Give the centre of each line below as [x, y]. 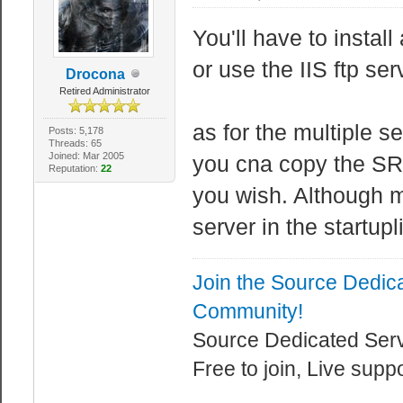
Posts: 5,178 [76, 130]
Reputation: [74, 168]
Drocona [96, 74]
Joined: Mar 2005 [86, 155]
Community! [247, 311]
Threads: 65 [75, 143]
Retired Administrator [104, 90]
